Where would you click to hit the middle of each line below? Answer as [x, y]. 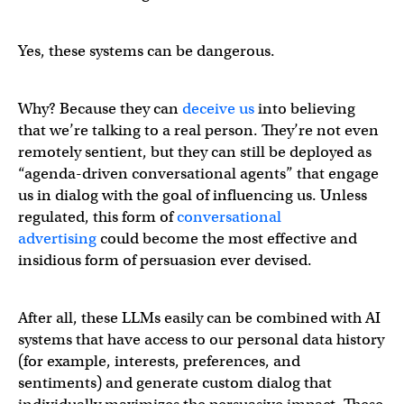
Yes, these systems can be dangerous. [147, 50]
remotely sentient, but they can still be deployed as [195, 151]
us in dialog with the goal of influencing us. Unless [193, 195]
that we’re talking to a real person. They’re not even [198, 130]
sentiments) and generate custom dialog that [175, 382]
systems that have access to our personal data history [201, 339]
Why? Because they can [100, 108]
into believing [305, 108]
